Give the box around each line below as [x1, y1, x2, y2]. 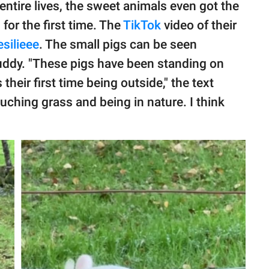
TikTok [123, 17, 161, 32]
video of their [161, 17, 237, 32]
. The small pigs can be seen [39, 37, 197, 52]
